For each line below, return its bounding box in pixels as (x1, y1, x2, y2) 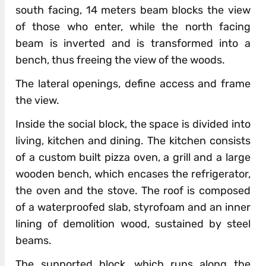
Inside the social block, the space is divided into (15, 117, 251, 131)
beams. (15, 233, 52, 247)
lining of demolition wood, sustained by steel (15, 217, 251, 230)
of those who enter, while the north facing (15, 20, 251, 33)
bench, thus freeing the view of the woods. (15, 53, 226, 66)
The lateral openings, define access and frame (15, 77, 251, 90)
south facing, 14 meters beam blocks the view (15, 3, 251, 17)
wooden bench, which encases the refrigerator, (15, 167, 251, 180)
